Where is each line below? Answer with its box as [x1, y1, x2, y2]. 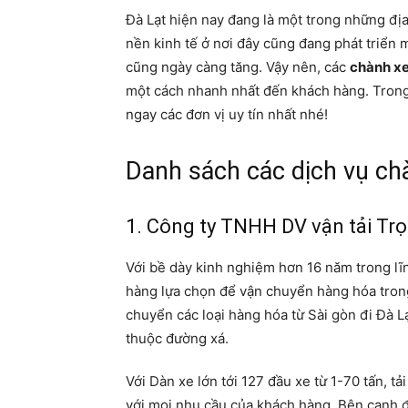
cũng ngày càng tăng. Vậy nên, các [126, 58, 350, 76]
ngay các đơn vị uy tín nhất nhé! [126, 106, 328, 124]
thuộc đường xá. [126, 330, 229, 348]
